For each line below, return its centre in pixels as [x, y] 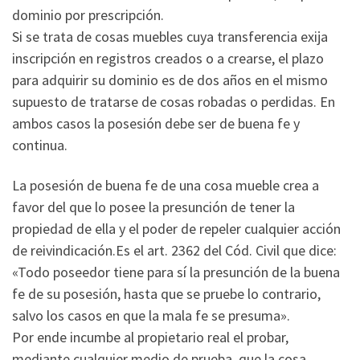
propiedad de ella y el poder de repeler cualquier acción [176, 228]
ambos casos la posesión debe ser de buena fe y [156, 124]
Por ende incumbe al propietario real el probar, [150, 337]
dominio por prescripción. [88, 15]
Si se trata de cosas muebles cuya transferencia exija [170, 37]
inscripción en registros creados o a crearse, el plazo [168, 59]
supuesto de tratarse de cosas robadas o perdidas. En [174, 102]
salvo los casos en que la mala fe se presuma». [151, 315]
